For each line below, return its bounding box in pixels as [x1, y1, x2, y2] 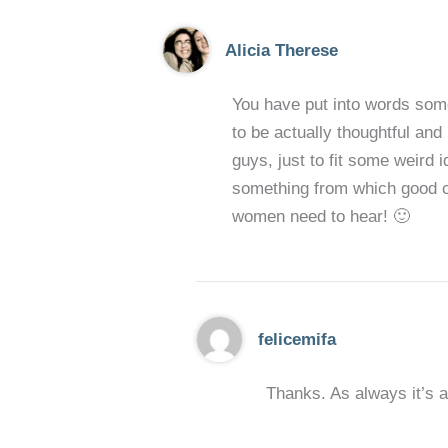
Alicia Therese [224, 40, 338, 60]
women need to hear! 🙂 [232, 206, 410, 226]
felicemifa [258, 330, 337, 350]
